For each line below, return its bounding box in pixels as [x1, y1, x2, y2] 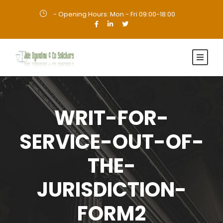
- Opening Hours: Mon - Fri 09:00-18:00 [51, 9, 177, 19]
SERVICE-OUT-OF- [19, 128, 204, 156]
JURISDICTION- [36, 176, 187, 204]
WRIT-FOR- [54, 104, 169, 132]
